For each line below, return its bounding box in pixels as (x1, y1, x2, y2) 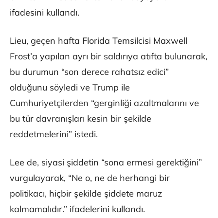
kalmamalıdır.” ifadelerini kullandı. (10, 203, 145, 215)
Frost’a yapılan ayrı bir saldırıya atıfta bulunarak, (10, 51, 207, 62)
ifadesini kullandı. (10, 7, 79, 18)
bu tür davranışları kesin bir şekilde (10, 113, 151, 125)
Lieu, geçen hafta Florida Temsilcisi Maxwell (10, 35, 187, 47)
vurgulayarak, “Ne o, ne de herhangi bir (10, 172, 170, 184)
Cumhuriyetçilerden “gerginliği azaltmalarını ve (10, 97, 199, 109)
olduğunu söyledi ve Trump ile (10, 82, 130, 93)
